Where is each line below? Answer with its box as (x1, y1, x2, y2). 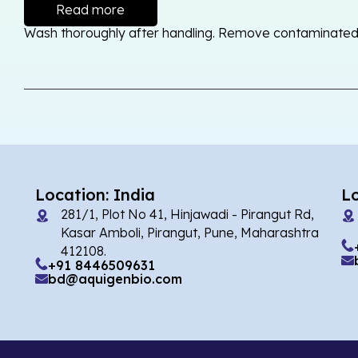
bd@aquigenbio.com (48, 271, 182, 288)
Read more (56, 2, 125, 18)
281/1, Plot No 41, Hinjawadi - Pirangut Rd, (61, 206, 314, 223)
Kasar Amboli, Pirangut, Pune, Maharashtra (61, 225, 319, 241)
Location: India (35, 185, 155, 205)
